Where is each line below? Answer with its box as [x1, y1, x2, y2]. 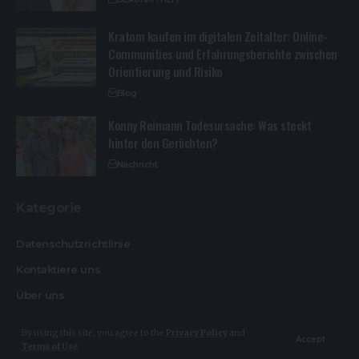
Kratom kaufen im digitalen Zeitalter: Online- [108, 27, 328, 46]
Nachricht [116, 159, 157, 171]
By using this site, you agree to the [22, 328, 166, 338]
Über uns [16, 288, 65, 302]
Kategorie [16, 200, 82, 216]
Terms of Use [22, 341, 78, 352]
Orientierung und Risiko [108, 63, 223, 81]
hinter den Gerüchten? [108, 134, 218, 152]
